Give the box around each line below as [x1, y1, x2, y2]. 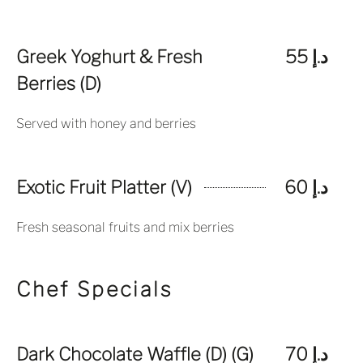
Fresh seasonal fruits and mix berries [16, 220, 234, 235]
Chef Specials [16, 277, 173, 301]
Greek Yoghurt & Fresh [16, 46, 203, 67]
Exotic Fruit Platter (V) [16, 177, 192, 198]
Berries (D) [16, 73, 101, 94]
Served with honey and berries [16, 116, 196, 131]
